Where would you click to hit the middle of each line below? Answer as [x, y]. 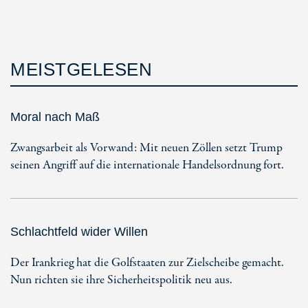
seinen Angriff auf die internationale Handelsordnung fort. [147, 165]
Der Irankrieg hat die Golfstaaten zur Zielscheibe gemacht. [147, 263]
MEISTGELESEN [81, 69]
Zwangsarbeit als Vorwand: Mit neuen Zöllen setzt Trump [146, 148]
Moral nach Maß [55, 117]
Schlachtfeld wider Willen [79, 231]
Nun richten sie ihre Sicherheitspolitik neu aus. [121, 280]
